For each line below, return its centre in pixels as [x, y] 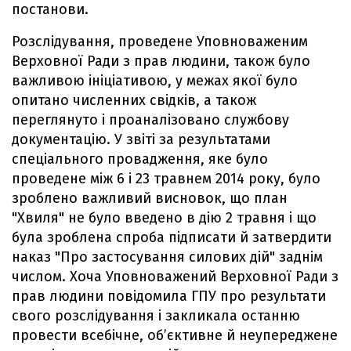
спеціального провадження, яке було [140, 159]
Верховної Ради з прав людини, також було [161, 61]
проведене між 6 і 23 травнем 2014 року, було [166, 178]
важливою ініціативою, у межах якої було [155, 80]
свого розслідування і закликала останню [156, 315]
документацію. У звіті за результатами [141, 139]
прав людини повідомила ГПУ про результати [169, 296]
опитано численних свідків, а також [134, 100]
